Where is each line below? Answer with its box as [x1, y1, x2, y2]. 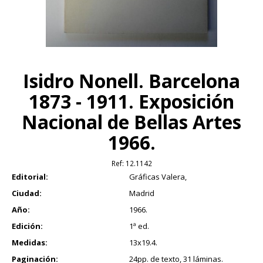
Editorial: [12, 171, 48, 183]
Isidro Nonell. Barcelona [23, 68, 240, 94]
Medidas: [12, 237, 48, 248]
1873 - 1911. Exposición [29, 89, 234, 114]
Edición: [12, 221, 43, 232]
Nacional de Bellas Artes [22, 109, 241, 135]
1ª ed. [129, 221, 149, 232]
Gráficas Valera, [129, 171, 187, 183]
